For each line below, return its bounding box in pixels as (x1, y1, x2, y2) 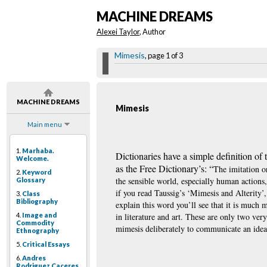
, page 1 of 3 (145, 51, 183, 61)
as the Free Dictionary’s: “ (116, 162, 213, 175)
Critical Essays (22, 240, 70, 249)
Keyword (22, 168, 51, 176)
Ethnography (16, 226, 59, 235)
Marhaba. (22, 147, 54, 155)
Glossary (16, 176, 45, 184)
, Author (139, 27, 166, 37)
